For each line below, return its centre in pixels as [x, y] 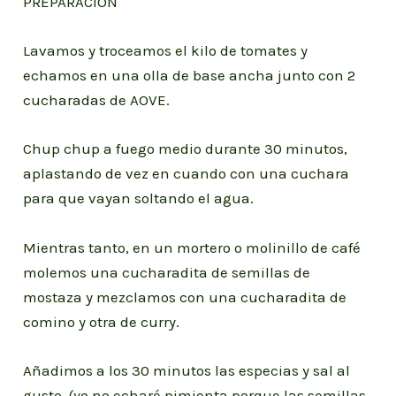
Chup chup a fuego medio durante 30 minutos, [186, 149]
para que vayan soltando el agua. [139, 198]
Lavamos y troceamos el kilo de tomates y [166, 51]
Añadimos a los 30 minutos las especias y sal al [187, 370]
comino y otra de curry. [102, 321]
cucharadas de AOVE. [97, 100]
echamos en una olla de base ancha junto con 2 [190, 76]
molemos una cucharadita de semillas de [167, 272]
